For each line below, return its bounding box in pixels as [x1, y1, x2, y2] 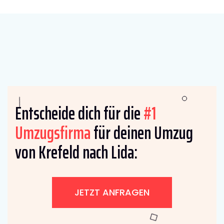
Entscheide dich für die [15, 98, 143, 127]
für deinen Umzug [90, 118, 193, 147]
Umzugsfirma [15, 118, 90, 147]
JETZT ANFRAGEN [74, 185, 149, 198]
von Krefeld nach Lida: [15, 137, 137, 166]
